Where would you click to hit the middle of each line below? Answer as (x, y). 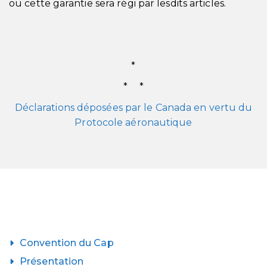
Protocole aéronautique (133, 122)
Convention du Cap (67, 243)
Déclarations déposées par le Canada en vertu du (133, 108)
